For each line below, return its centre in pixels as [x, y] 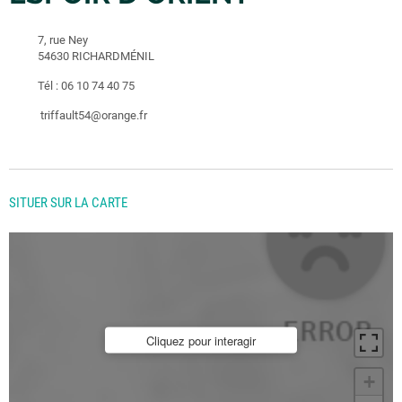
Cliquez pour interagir [201, 340]
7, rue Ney [63, 40]
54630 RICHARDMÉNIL [96, 56]
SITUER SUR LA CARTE [68, 203]
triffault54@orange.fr [94, 115]
